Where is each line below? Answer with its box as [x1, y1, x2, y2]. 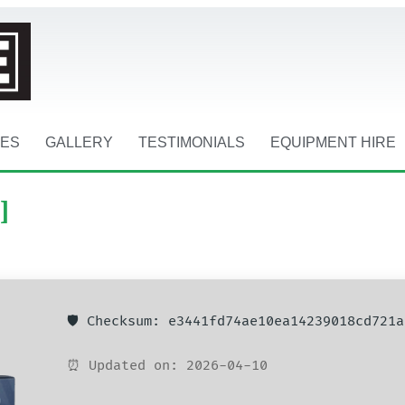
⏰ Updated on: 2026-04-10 [67, 356, 268, 374]
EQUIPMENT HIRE [270, 135, 397, 150]
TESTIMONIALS [138, 135, 246, 150]
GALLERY [45, 135, 114, 150]
